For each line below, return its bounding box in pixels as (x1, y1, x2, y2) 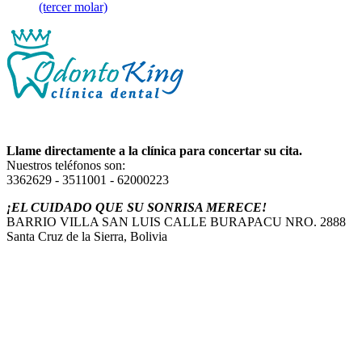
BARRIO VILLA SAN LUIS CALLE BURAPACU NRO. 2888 (6, 214, 346, 229)
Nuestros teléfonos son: (6, 158, 125, 172)
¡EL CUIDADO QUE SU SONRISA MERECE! (6, 200, 267, 214)
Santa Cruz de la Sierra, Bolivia (6, 229, 167, 243)
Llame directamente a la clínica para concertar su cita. (6, 143, 302, 158)
